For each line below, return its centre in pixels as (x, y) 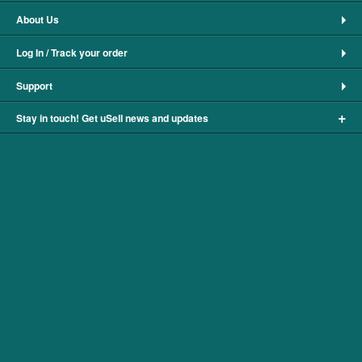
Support (34, 85)
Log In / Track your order (72, 52)
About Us (38, 19)
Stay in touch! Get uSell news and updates (112, 118)
